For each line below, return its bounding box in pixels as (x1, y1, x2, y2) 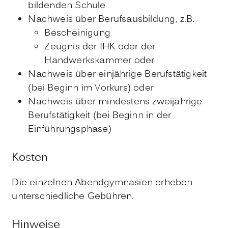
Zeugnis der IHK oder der (44, 40, 156, 54)
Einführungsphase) (28, 123, 111, 137)
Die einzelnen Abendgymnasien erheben (12, 176, 193, 190)
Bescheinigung (44, 26, 110, 41)
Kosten (12, 149, 48, 166)
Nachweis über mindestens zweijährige (28, 95, 203, 109)
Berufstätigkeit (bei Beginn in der (28, 109, 172, 123)
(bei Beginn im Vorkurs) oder (28, 81, 154, 96)
